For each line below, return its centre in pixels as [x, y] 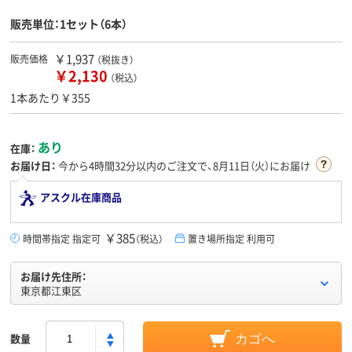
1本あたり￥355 [50, 98]
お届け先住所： [53, 277]
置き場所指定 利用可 [231, 239]
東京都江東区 [51, 291]
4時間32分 [112, 166]
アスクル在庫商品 [81, 197]
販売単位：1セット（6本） [69, 24]
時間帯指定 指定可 [62, 239]
